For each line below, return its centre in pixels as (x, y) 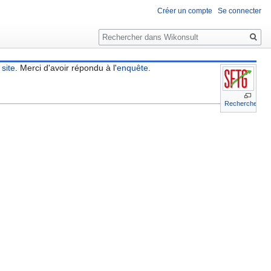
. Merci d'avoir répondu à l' (66, 68)
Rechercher (131, 31)
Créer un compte (185, 11)
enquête (132, 68)
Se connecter (240, 11)
